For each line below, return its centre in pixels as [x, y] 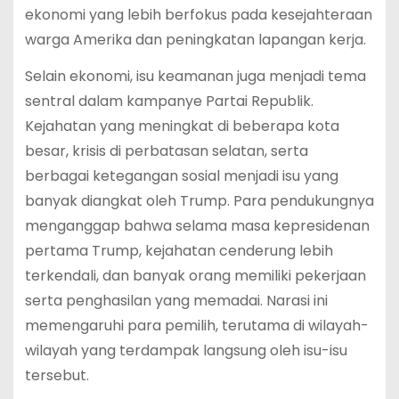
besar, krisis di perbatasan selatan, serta [166, 151]
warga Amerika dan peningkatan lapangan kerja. [195, 39]
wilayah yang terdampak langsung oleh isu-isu [186, 350]
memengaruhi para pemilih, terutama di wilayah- [196, 325]
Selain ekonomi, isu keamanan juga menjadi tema [195, 76]
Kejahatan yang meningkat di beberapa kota [182, 126]
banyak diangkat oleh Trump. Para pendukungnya [199, 200]
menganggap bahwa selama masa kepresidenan [197, 225]
